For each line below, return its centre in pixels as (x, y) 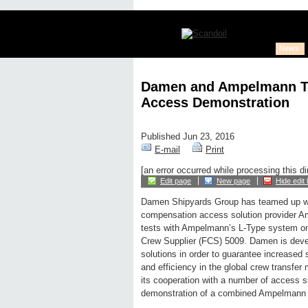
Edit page (176, 181)
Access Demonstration (215, 102)
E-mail (167, 150)
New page (233, 181)
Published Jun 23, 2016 (188, 137)
